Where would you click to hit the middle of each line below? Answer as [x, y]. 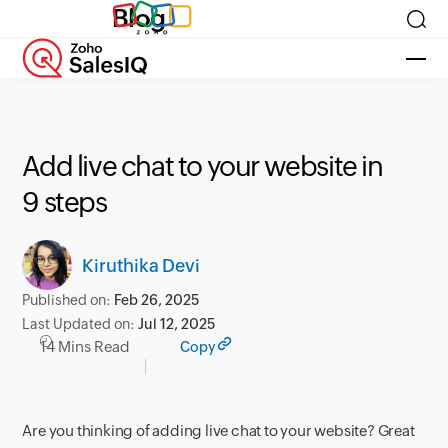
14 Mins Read [85, 346]
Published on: [68, 300]
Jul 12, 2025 [177, 324]
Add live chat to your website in [202, 166]
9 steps [64, 202]
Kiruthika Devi [141, 265]
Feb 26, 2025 [157, 300]
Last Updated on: [80, 324]
